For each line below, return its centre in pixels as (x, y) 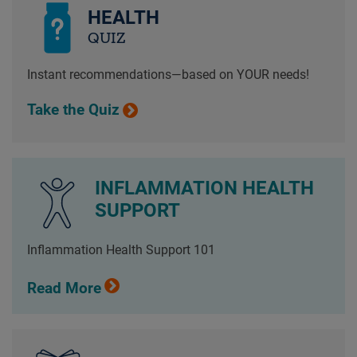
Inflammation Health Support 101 (121, 250)
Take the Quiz (73, 110)
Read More (64, 288)
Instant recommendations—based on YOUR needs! (168, 74)
